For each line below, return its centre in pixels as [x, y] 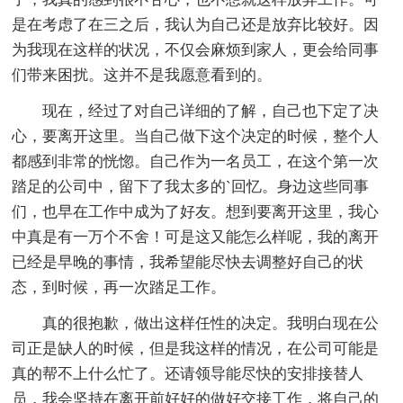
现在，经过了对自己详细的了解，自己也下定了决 [196, 111]
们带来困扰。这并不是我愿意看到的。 [142, 75]
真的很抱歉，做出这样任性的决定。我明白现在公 [196, 323]
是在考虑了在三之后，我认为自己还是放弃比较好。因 [196, 24]
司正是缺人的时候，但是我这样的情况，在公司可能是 [196, 348]
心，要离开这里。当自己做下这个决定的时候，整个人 [196, 136]
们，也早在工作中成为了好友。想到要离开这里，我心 [196, 211]
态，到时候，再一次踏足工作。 [119, 287]
